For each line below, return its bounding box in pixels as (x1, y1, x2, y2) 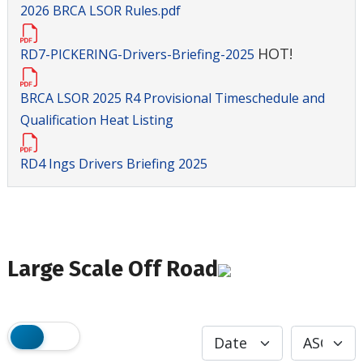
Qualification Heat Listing (20, 111, 173, 130)
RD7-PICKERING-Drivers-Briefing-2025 (20, 45, 258, 63)
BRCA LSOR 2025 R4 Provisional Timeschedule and (20, 89, 325, 108)
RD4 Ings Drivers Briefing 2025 (20, 155, 207, 173)
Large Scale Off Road (7, 256, 218, 283)
